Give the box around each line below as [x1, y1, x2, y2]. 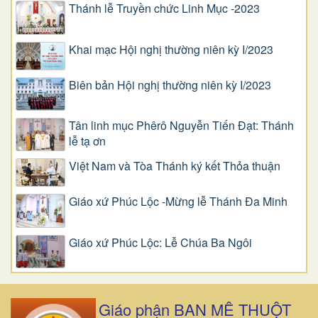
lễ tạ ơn [69, 132, 106, 149]
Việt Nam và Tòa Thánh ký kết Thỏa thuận [69, 158, 280, 174]
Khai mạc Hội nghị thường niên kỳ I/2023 [69, 40, 273, 57]
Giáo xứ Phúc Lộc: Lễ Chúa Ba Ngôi [69, 234, 252, 251]
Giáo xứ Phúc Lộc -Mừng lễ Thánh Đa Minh [69, 193, 287, 210]
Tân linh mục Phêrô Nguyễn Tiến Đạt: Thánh [69, 116, 294, 133]
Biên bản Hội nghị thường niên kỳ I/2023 [69, 77, 271, 94]
